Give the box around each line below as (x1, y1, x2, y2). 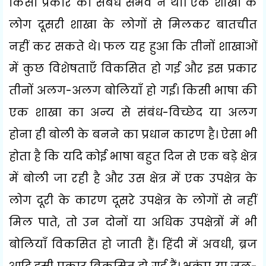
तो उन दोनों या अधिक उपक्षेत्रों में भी (65, 214, 258, 230)
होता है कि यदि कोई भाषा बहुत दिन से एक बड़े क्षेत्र (9, 148, 257, 164)
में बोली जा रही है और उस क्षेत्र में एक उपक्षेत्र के (9, 170, 257, 186)
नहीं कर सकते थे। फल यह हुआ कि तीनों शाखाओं (9, 38, 257, 55)
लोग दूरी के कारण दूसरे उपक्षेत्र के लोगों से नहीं (9, 192, 257, 208)
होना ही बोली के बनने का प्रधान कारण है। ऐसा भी (9, 126, 257, 142)
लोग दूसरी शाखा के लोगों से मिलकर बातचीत (9, 16, 257, 33)
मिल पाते (9, 214, 58, 230)
